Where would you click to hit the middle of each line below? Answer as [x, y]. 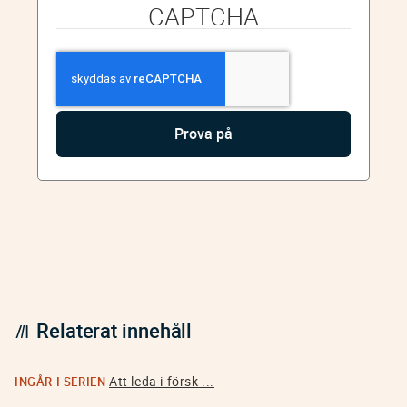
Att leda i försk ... [162, 382]
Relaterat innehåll [114, 331]
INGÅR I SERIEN [62, 382]
